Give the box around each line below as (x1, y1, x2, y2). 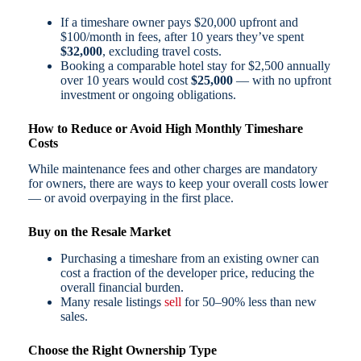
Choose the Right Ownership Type (27, 343, 217, 358)
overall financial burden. (60, 280, 184, 295)
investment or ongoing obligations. (60, 87, 236, 102)
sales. (60, 309, 88, 324)
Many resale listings (60, 295, 164, 309)
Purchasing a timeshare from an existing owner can (60, 251, 319, 266)
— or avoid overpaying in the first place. (27, 191, 234, 205)
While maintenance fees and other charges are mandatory (27, 162, 317, 176)
